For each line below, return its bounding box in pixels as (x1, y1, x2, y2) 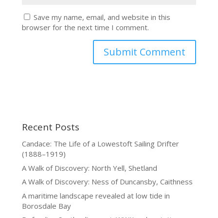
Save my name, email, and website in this (33, 12, 170, 22)
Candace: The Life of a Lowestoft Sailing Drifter (21, 139, 179, 148)
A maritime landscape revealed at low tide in (21, 190, 170, 200)
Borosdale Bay (21, 200, 71, 211)
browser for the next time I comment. (21, 22, 149, 32)
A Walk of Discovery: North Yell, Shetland (21, 163, 157, 173)
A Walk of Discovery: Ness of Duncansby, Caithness (21, 177, 193, 186)
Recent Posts (21, 121, 79, 133)
